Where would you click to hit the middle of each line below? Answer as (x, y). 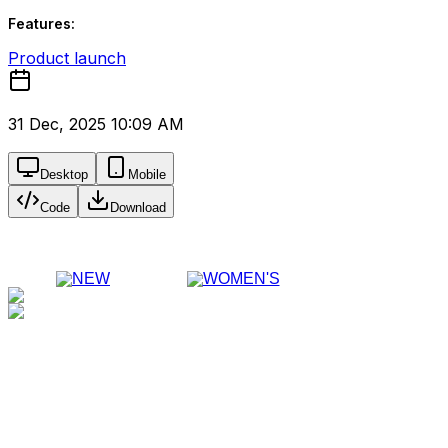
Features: (41, 23)
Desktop (64, 174)
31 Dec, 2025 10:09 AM (96, 124)
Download (138, 207)
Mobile (147, 174)
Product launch (67, 58)
